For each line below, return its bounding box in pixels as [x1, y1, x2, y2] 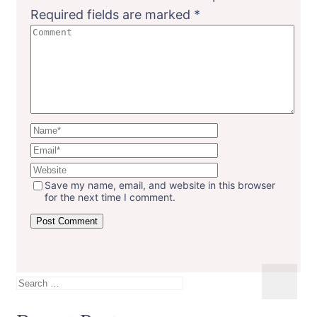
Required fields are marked [30, 6, 194, 22]
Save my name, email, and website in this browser [45, 178, 275, 191]
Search [16, 273, 57, 289]
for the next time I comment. [45, 190, 175, 203]
